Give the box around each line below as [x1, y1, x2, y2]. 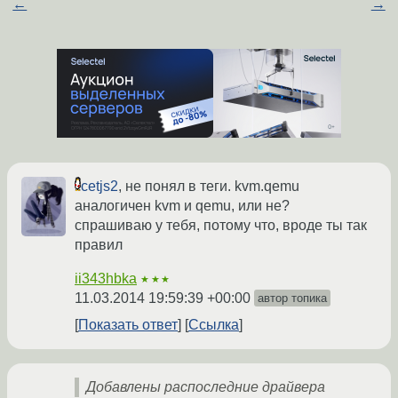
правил [75, 237, 123, 253]
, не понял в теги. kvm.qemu [118, 179, 299, 195]
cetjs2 [81, 179, 118, 195]
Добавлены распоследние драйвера [86, 379, 325, 395]
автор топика [258, 291, 327, 306]
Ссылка [188, 317, 239, 333]
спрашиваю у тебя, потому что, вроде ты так [75, 218, 367, 234]
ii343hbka [75, 271, 137, 287]
